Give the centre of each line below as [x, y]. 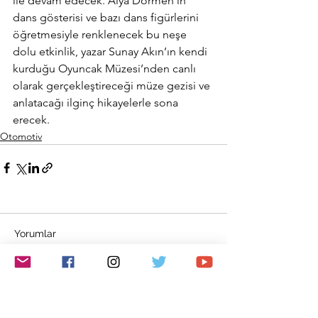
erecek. [31, 119]
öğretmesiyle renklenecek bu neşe [101, 34]
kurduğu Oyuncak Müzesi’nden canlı [106, 68]
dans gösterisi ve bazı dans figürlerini [107, 17]
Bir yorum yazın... [64, 289]
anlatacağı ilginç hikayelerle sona [97, 102]
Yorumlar [35, 233]
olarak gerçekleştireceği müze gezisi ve [113, 85]
